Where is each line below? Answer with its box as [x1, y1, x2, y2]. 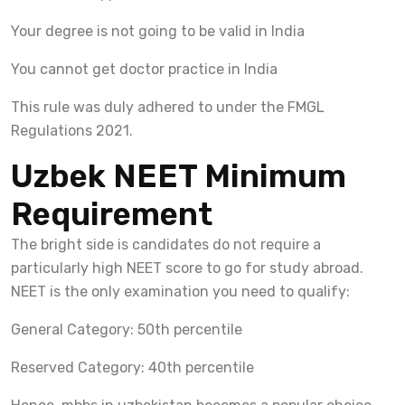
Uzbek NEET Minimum [11, 156, 346, 195]
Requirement [11, 194, 212, 233]
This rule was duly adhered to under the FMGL [11, 98, 325, 116]
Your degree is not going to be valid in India [11, 22, 305, 40]
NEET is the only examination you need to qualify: [11, 282, 350, 300]
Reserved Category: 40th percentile [11, 358, 254, 376]
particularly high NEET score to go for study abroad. [11, 259, 363, 277]
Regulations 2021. [11, 121, 133, 139]
